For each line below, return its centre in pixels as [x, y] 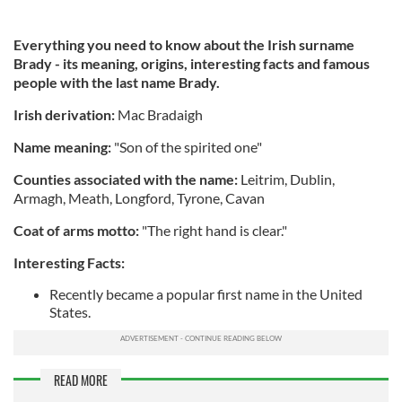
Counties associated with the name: [126, 179]
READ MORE [81, 380]
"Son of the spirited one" [187, 146]
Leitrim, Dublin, [286, 179]
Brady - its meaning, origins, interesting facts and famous [192, 63]
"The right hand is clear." [214, 230]
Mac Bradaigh [160, 114]
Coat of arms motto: [78, 230]
